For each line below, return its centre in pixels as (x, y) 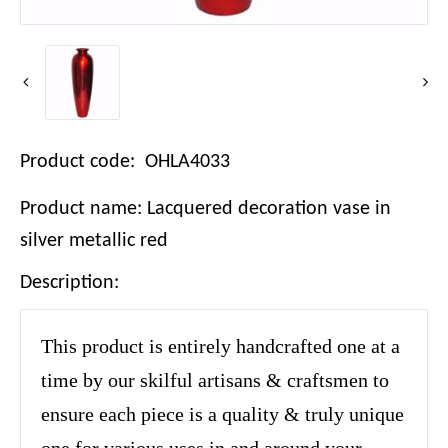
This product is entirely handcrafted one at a (220, 346)
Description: (69, 283)
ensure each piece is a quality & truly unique (222, 414)
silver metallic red (94, 241)
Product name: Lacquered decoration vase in (205, 209)
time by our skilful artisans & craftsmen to (215, 380)
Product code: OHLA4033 (125, 162)
